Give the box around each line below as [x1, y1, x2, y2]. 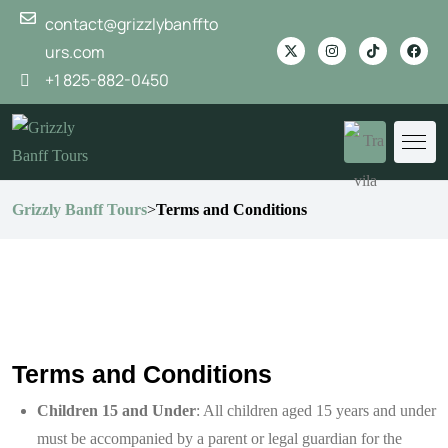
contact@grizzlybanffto [45, 13, 218, 35]
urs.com [45, 41, 105, 63]
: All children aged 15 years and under [196, 402, 436, 419]
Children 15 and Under [37, 402, 196, 419]
